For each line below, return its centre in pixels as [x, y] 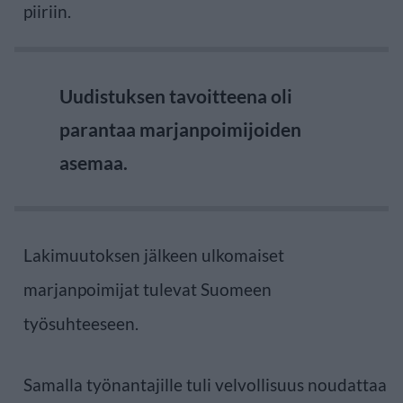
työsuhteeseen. [81, 323]
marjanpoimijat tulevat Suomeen [148, 289]
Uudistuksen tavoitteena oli [176, 95]
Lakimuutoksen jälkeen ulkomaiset [154, 255]
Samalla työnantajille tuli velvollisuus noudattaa [205, 384]
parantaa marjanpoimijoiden [180, 129]
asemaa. [94, 162]
